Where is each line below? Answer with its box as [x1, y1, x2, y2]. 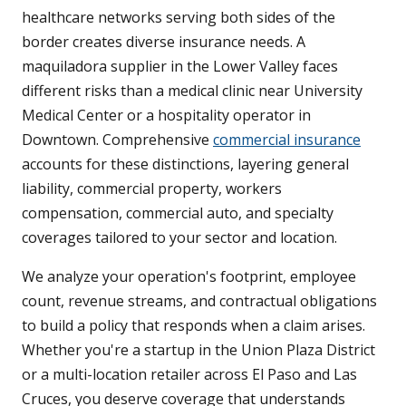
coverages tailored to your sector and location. [22, 227, 337, 248]
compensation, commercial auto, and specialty [22, 203, 333, 224]
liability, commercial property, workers [22, 179, 282, 199]
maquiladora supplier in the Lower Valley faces [22, 56, 338, 77]
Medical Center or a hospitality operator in [22, 105, 311, 126]
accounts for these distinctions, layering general [22, 154, 349, 175]
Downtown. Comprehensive [22, 130, 213, 150]
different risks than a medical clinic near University [22, 81, 362, 101]
